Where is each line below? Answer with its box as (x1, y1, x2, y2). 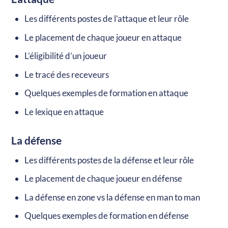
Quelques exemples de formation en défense (24, 210, 189, 221)
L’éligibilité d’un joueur (24, 50, 107, 62)
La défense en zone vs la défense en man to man (24, 191, 200, 203)
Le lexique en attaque (24, 106, 104, 117)
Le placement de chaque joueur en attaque (24, 32, 182, 43)
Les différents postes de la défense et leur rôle (24, 154, 194, 165)
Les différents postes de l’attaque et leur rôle (24, 13, 189, 24)
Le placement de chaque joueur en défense (24, 173, 182, 184)
